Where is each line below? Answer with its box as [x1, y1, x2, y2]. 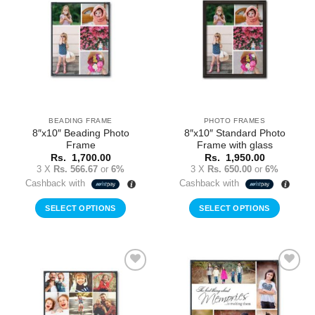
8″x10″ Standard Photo [184, 127, 285, 139]
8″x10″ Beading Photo [32, 127, 129, 139]
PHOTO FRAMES [203, 116, 266, 124]
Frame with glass [196, 139, 273, 150]
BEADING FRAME [49, 116, 112, 124]
